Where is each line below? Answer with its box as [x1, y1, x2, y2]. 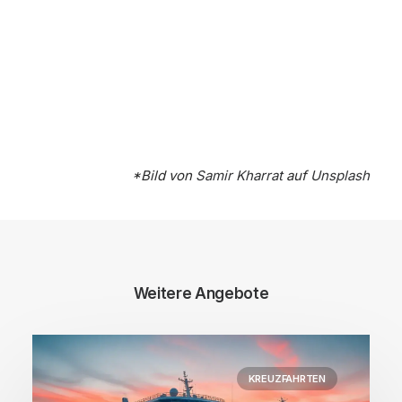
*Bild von [132, 167, 196, 184]
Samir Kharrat [196, 167, 283, 184]
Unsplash [310, 167, 370, 184]
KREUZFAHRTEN [248, 372, 326, 385]
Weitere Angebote [133, 284, 269, 302]
